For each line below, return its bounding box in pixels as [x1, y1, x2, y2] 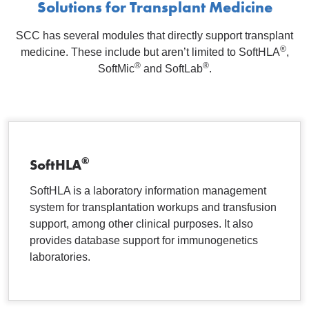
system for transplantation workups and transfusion [30, 201, 277, 213]
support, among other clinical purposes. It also [30, 217, 253, 230]
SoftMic [97, 62, 134, 74]
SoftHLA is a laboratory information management [30, 184, 266, 197]
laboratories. [30, 250, 90, 263]
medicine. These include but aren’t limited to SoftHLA [20, 46, 280, 58]
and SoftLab [140, 62, 203, 74]
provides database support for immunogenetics [30, 234, 258, 246]
